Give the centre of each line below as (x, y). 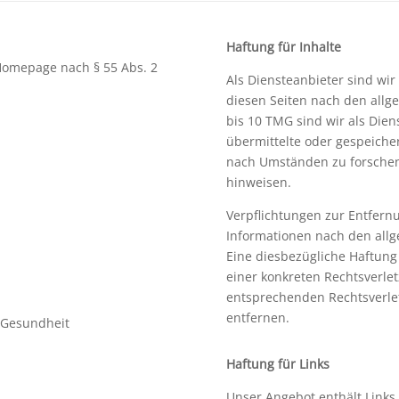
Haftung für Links (277, 364)
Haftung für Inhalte (283, 46)
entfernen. (257, 317)
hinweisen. (258, 182)
